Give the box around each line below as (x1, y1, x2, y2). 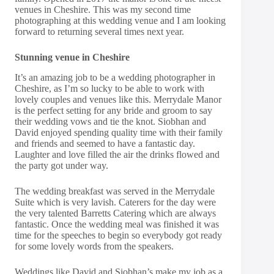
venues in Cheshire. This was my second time (15, 4, 191, 15)
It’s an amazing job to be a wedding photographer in (15, 72, 215, 83)
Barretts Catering (81, 207, 146, 218)
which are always (146, 207, 216, 218)
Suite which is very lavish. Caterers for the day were (15, 196, 216, 207)
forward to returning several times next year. (15, 26, 184, 37)
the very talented (15, 207, 81, 218)
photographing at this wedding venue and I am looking (15, 15, 226, 26)
